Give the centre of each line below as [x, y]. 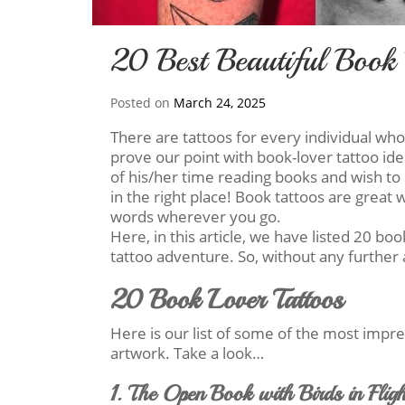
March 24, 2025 [220, 103]
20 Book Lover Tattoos [226, 299]
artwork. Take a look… [187, 353]
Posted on [142, 103]
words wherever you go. [196, 217]
